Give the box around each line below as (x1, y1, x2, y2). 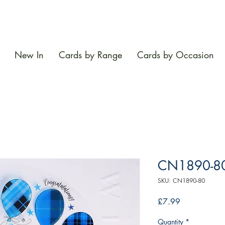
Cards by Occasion (137, 49, 214, 61)
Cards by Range (59, 49, 122, 61)
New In (15, 49, 44, 61)
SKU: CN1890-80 (158, 176, 205, 185)
